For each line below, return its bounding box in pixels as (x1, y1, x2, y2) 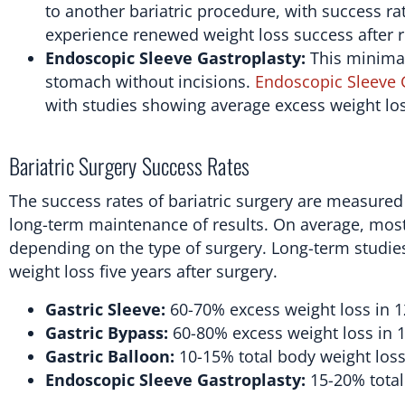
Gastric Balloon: (45, 344, 174, 367)
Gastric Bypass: (45, 321, 168, 344)
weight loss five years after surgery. (9, 259, 278, 282)
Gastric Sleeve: (45, 297, 165, 320)
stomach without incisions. (45, 70, 255, 92)
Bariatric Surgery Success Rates (9, 148, 250, 182)
